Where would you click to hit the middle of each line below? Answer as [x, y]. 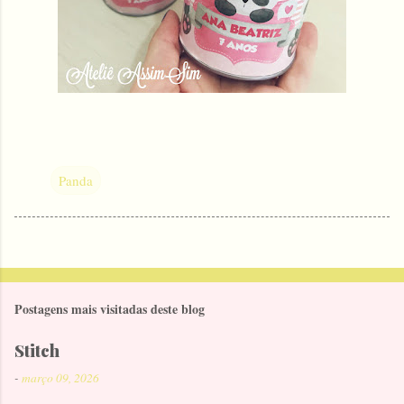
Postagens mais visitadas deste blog [110, 308]
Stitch [37, 350]
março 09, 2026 [60, 377]
